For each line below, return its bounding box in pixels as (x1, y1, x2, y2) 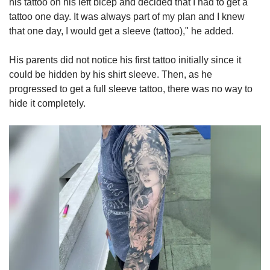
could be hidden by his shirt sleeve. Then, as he (9, 69, 212, 80)
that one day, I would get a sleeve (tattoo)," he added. (9, 26, 234, 37)
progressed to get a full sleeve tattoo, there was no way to (9, 84, 253, 95)
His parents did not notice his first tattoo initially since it (9, 55, 241, 66)
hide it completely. (9, 98, 86, 109)
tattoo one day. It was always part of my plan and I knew (9, 11, 245, 22)
